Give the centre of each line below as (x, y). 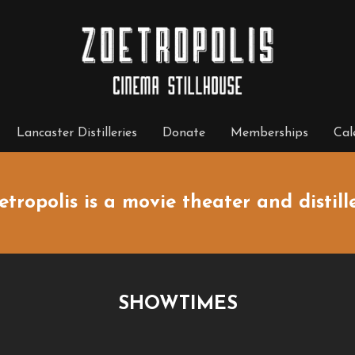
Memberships (269, 133)
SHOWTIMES (177, 304)
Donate (184, 133)
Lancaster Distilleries (77, 133)
